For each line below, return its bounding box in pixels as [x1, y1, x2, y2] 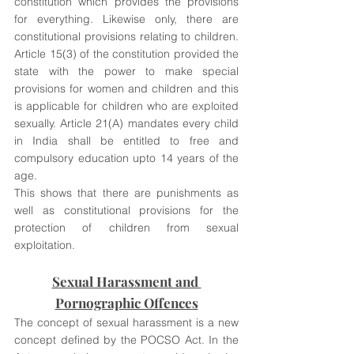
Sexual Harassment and [51, 273, 201, 290]
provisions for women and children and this [14, 81, 239, 96]
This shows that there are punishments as [14, 186, 239, 200]
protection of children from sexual [14, 220, 239, 235]
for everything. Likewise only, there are [14, 12, 239, 26]
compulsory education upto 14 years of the [14, 151, 239, 165]
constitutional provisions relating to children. [14, 29, 239, 43]
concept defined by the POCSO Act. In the [14, 333, 239, 347]
